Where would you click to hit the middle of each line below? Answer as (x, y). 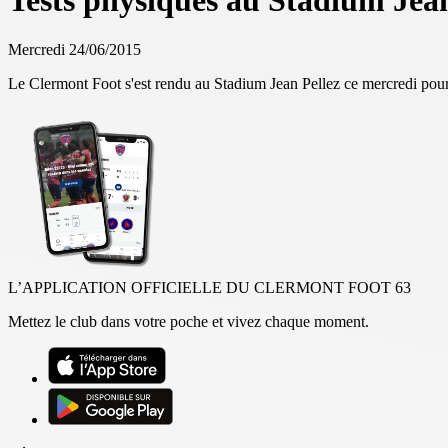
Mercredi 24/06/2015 (74, 49)
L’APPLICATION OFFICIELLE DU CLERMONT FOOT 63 (209, 287)
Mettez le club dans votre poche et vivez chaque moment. (188, 321)
